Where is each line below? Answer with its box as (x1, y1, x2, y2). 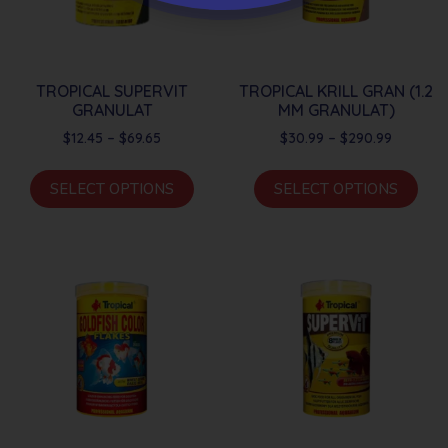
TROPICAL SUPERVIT (36, 81, 188, 102)
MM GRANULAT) (277, 100, 395, 121)
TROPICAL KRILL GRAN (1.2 (239, 81, 433, 102)
